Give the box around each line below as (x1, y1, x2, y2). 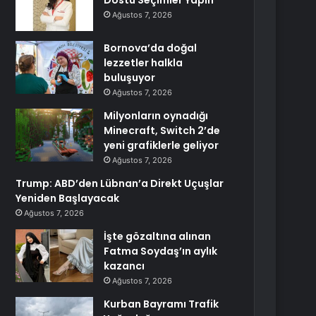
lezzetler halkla (104, 56, 183, 70)
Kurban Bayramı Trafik (104, 297, 219, 311)
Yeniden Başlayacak (16, 191, 120, 205)
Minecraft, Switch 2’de (104, 123, 221, 138)
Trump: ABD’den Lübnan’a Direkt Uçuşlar (16, 176, 224, 190)
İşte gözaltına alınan (104, 229, 212, 243)
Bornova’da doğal (104, 41, 197, 55)
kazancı (104, 259, 145, 273)
